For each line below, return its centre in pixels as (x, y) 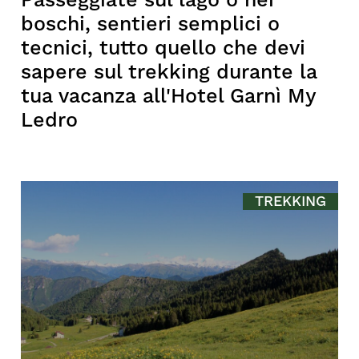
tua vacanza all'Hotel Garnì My (169, 97)
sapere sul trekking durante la (169, 73)
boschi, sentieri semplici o (151, 24)
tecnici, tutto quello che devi (163, 48)
